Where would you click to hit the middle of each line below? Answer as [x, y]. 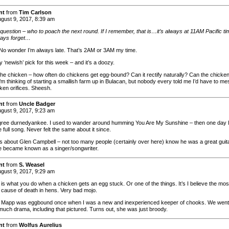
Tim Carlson [35, 12]
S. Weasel [32, 164]
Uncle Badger [37, 104]
